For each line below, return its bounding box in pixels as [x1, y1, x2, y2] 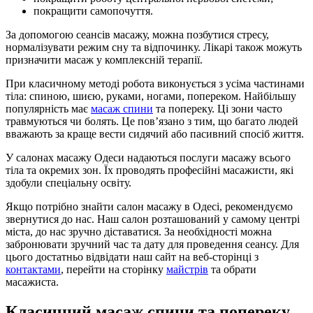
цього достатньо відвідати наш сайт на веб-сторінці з [6, 251, 259, 263]
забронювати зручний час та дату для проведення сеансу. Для [6, 238, 299, 251]
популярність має [6, 103, 91, 115]
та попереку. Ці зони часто [153, 103, 282, 115]
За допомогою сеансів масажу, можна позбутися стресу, [6, 29, 269, 41]
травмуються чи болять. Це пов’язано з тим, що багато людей [6, 115, 298, 128]
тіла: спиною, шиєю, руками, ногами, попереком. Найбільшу [6, 90, 296, 103]
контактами [6, 263, 61, 276]
